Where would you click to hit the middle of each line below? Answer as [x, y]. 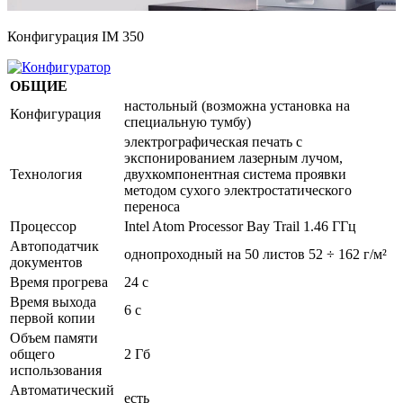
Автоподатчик [54, 246]
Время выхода [53, 301]
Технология [46, 174]
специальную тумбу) [188, 121]
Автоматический [62, 390]
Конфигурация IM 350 [76, 36]
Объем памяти [54, 337]
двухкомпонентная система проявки [235, 174]
